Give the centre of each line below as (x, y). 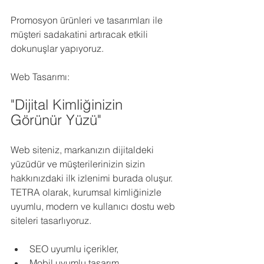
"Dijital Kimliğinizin (69, 105)
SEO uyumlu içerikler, (74, 249)
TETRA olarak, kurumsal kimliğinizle (87, 192)
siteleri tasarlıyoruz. (51, 220)
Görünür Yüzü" (56, 120)
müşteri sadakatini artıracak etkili (80, 34)
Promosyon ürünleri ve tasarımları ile (88, 20)
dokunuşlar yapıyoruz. (57, 48)
